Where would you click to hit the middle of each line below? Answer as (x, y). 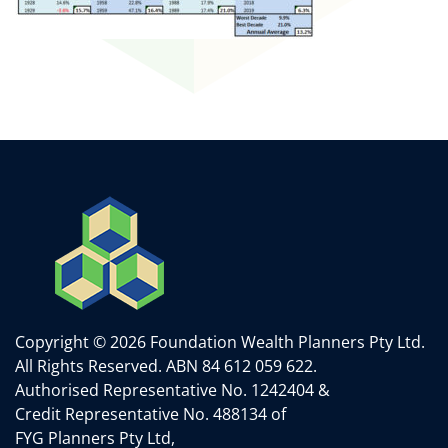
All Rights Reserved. (88, 366)
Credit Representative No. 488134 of (150, 414)
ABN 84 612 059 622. (241, 366)
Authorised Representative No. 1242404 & (172, 390)
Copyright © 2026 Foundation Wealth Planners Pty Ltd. (220, 342)
